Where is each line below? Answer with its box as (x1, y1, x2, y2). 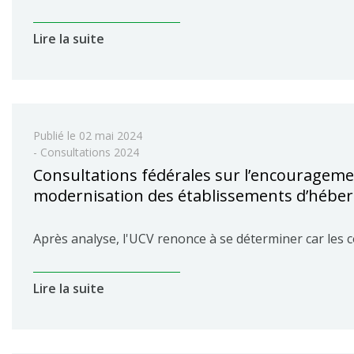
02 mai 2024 (79, 128, 142, 143)
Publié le (33, 128, 79, 143)
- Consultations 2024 (33, 145, 139, 160)
